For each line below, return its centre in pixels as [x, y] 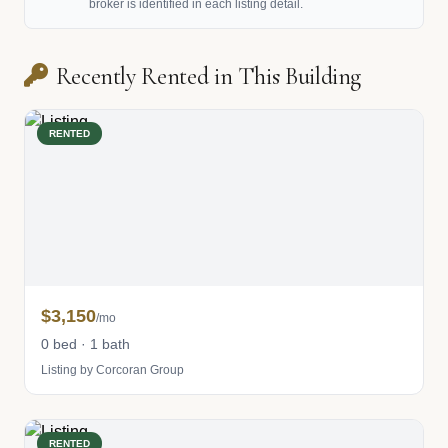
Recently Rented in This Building [208, 76]
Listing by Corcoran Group [112, 370]
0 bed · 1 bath [85, 344]
